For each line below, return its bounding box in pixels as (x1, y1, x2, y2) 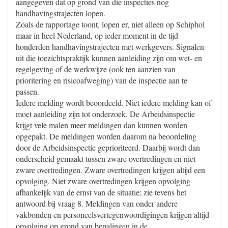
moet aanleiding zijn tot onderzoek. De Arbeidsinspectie (16, 108, 195, 119)
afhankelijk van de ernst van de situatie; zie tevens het (16, 187, 186, 197)
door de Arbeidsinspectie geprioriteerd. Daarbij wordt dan (16, 142, 200, 153)
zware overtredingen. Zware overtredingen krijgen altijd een (16, 164, 205, 175)
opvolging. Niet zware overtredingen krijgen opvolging (16, 176, 190, 186)
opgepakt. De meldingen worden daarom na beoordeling (16, 131, 196, 141)
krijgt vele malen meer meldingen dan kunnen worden (16, 120, 187, 130)
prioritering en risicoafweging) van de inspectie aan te (16, 75, 187, 85)
